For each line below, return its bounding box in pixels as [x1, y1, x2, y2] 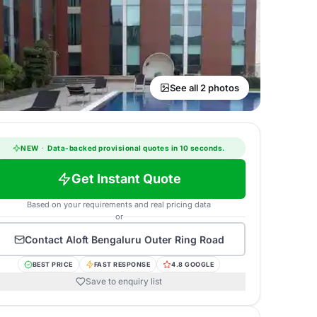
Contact [24, 233, 66, 246]
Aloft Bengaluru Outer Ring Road [65, 233, 224, 246]
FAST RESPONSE [93, 260, 151, 268]
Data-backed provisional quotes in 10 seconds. [45, 144, 225, 152]
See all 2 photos [170, 82, 239, 93]
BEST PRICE [32, 260, 73, 268]
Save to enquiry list [86, 276, 162, 287]
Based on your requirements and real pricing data [27, 200, 211, 209]
